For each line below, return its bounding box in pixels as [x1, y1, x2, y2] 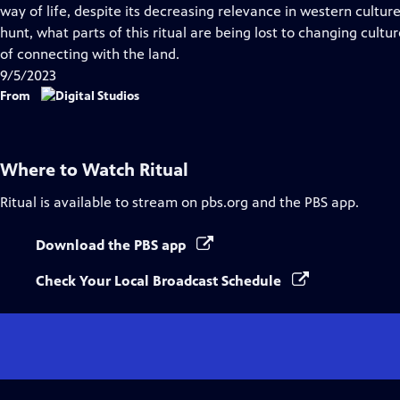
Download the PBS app [36, 237, 189, 254]
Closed [185, 2, 228, 19]
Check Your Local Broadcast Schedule [36, 272, 285, 289]
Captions [185, 23, 241, 40]
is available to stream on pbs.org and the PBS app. [37, 194, 359, 211]
